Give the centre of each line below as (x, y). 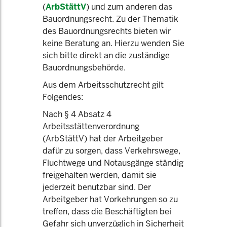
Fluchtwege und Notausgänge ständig (113, 163)
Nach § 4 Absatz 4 (77, 114)
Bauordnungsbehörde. (84, 68)
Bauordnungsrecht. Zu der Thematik (110, 19)
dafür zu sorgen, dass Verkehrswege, (111, 151)
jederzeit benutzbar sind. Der (97, 187)
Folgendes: (63, 97)
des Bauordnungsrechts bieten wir (107, 31)
